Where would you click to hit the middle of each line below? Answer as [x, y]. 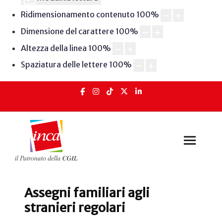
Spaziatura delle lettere [64, 65]
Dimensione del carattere [67, 31]
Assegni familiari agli [87, 193]
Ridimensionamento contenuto [78, 15]
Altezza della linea [54, 48]
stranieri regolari [75, 208]
